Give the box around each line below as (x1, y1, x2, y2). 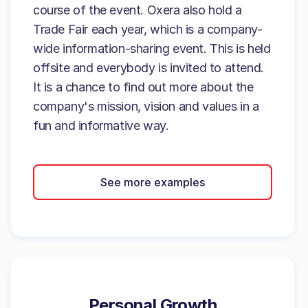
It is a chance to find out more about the (33, 80, 254, 94)
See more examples (100, 175, 205, 189)
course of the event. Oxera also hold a (33, 3, 242, 17)
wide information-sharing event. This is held (33, 41, 271, 56)
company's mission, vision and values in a (33, 99, 259, 113)
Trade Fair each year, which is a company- (33, 22, 263, 36)
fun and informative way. (33, 118, 169, 133)
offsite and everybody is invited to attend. (33, 60, 264, 75)
